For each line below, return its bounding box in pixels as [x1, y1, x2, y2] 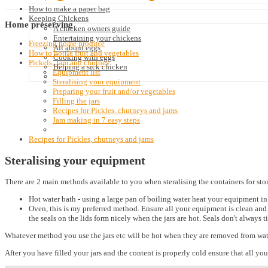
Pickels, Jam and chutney [29, 58, 110, 68]
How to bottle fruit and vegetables [29, 48, 139, 58]
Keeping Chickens [29, 14, 89, 23]
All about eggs [53, 43, 100, 52]
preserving [29, 19, 73, 30]
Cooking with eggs [53, 53, 115, 62]
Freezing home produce [29, 39, 105, 48]
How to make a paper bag [29, 4, 110, 13]
